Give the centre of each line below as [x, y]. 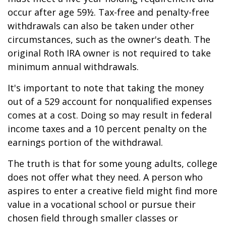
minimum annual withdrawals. [73, 67]
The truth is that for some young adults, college [112, 163]
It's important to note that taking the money [106, 88]
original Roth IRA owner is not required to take [109, 53]
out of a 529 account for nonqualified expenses [110, 101]
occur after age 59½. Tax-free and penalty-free [108, 12]
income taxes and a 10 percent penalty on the [107, 129]
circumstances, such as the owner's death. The [109, 39]
